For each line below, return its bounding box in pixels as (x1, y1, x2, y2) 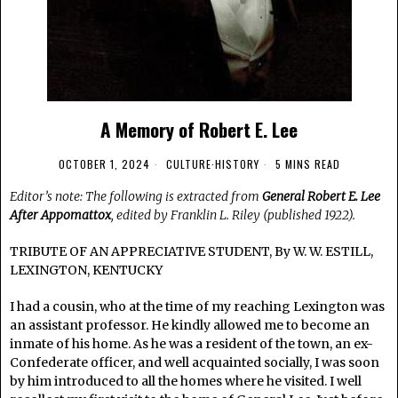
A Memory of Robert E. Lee (100, 115, 298, 143)
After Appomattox (10, 207, 111, 223)
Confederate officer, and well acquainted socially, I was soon (10, 354, 379, 370)
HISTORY (214, 156, 259, 171)
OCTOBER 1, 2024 (58, 156, 150, 171)
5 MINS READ (271, 156, 340, 171)
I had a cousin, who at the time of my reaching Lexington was (10, 298, 385, 314)
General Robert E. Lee (262, 188, 380, 204)
